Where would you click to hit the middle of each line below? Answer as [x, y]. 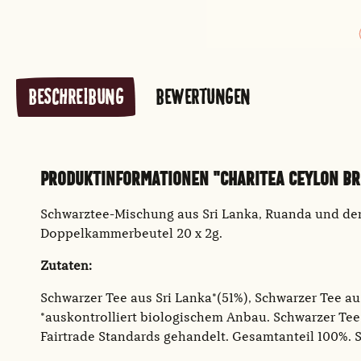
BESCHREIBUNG [76, 97]
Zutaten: [66, 267]
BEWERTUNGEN [203, 97]
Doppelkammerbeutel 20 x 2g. [133, 235]
